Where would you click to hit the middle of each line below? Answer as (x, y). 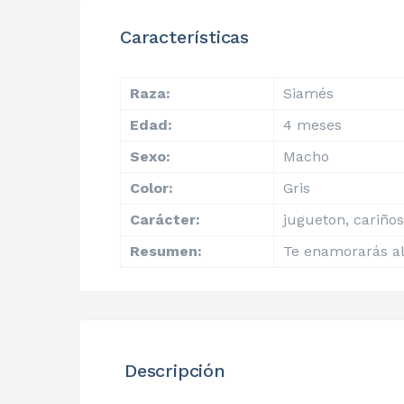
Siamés (308, 93)
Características (184, 37)
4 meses (312, 124)
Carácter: (165, 219)
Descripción (175, 370)
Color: (151, 188)
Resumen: (166, 251)
